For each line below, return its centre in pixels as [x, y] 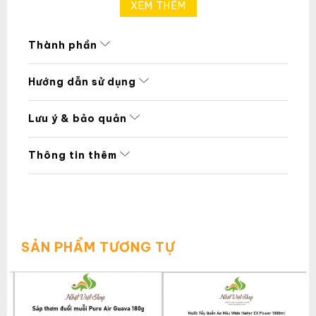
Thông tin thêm [74, 155]
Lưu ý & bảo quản [79, 118]
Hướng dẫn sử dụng [84, 81]
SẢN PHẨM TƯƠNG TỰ [98, 247]
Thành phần [64, 45]
